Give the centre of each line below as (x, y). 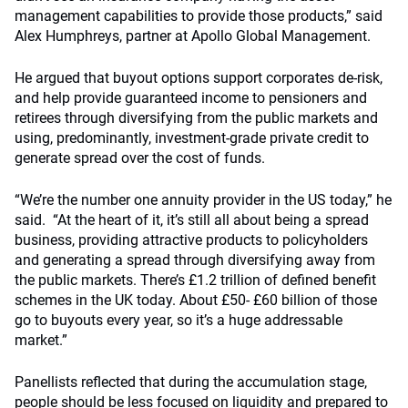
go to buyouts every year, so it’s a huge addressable (178, 320)
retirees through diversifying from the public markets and (196, 118)
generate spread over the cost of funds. (140, 158)
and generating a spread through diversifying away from (195, 260)
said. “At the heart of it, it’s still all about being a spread (192, 220)
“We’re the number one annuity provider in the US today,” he (203, 200)
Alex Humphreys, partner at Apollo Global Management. (193, 36)
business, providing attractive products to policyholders (191, 240)
